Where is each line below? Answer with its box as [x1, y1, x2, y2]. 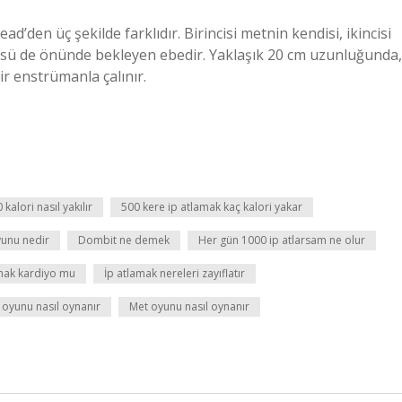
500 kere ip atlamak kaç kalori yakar [121, 199, 302, 214]
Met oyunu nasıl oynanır [129, 299, 249, 314]
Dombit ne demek [78, 232, 170, 248]
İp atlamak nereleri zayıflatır [104, 266, 245, 281]
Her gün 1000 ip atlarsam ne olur [198, 232, 365, 248]
